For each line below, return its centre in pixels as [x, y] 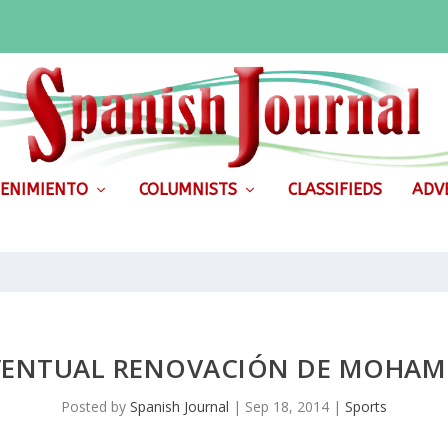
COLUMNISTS [187, 189]
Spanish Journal [179, 406]
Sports [366, 406]
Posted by [95, 406]
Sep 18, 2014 [287, 406]
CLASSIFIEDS [334, 189]
